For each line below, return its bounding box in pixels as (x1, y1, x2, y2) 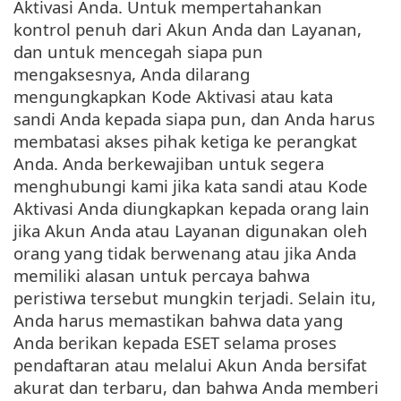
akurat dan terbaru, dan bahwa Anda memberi (13, 376, 379, 399)
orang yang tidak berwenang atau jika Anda (13, 242, 356, 265)
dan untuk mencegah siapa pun (13, 40, 263, 64)
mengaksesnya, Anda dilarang (13, 63, 250, 86)
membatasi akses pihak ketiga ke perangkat (13, 130, 357, 153)
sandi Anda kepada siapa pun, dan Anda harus (13, 107, 375, 131)
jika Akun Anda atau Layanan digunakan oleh (13, 219, 368, 243)
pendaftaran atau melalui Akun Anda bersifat (13, 354, 367, 377)
